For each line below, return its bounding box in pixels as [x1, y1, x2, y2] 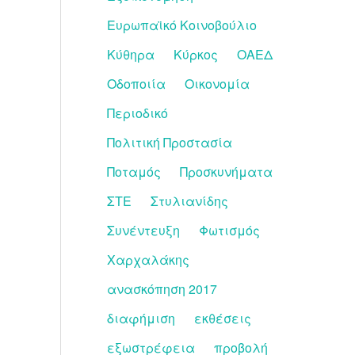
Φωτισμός [199, 221, 260, 239]
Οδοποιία [107, 74, 166, 93]
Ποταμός [107, 162, 161, 181]
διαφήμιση [107, 309, 175, 327]
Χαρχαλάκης [107, 250, 189, 269]
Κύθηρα [107, 45, 155, 63]
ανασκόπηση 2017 [107, 280, 217, 298]
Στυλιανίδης [151, 192, 228, 210]
